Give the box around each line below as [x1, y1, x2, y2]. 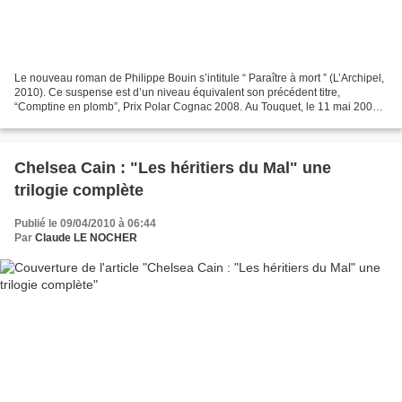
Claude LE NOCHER [35, 232, 137, 245]
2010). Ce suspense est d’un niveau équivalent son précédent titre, [14, 86, 340, 100]
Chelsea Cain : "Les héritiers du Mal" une [14, 159, 331, 178]
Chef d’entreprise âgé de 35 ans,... [14, 115, 182, 128]
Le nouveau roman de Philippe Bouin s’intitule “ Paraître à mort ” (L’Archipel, [14, 72, 384, 85]
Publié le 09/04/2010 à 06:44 [14, 217, 156, 231]
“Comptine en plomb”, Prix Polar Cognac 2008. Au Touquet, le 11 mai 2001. [14, 100, 381, 114]
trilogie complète [14, 181, 144, 200]
